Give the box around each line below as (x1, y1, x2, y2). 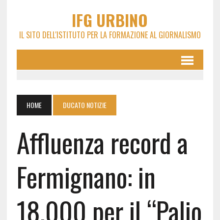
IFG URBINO (72, 8, 148, 31)
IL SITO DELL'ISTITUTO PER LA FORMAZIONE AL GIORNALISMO (19, 29, 201, 41)
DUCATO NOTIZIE (62, 100, 107, 110)
